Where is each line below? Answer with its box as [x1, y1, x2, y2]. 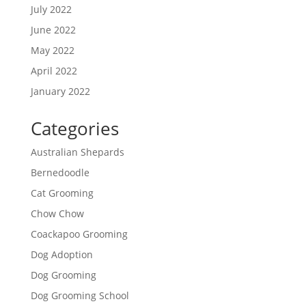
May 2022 [30, 44, 74, 57]
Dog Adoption [30, 248, 93, 261]
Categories [30, 116, 119, 141]
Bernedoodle [30, 166, 89, 179]
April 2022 [30, 64, 77, 77]
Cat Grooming [30, 186, 94, 199]
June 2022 [30, 23, 76, 36]
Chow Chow [30, 207, 84, 220]
